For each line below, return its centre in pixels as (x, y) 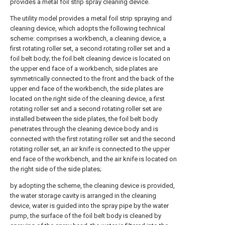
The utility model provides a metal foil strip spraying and (91, 18)
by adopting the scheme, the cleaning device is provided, (92, 186)
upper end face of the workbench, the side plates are (87, 89)
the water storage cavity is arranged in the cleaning (83, 196)
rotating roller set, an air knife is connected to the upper (90, 149)
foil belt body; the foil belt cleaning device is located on (90, 59)
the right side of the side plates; (56, 169)
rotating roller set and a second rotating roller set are (86, 109)
